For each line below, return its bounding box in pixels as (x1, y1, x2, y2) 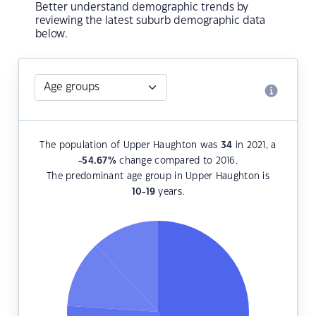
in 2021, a (232, 141, 276, 150)
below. (35, 29, 68, 40)
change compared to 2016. (116, 157, 238, 166)
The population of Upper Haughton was (39, 141, 221, 150)
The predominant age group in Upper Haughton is (47, 172, 269, 181)
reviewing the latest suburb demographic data (35, 16, 265, 27)
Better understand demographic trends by (35, 2, 248, 13)
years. (155, 188, 185, 197)
